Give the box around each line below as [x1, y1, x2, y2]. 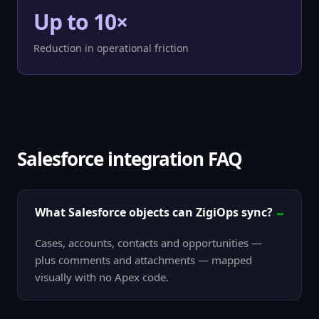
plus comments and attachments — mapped [35, 253, 252, 267]
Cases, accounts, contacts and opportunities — [35, 236, 262, 250]
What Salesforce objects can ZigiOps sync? [35, 204, 273, 220]
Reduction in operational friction [33, 41, 189, 55]
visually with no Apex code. [35, 270, 169, 284]
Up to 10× [33, 7, 127, 36]
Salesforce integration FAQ [17, 146, 242, 172]
